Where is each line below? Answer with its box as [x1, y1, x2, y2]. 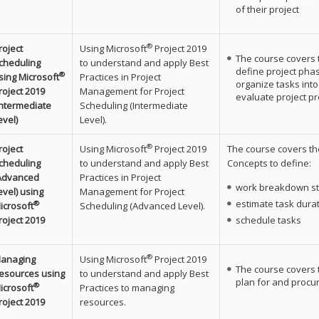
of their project [235, 2, 299, 16]
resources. [79, 295, 126, 308]
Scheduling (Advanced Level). [79, 199, 205, 212]
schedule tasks [235, 213, 301, 226]
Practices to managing [79, 281, 174, 294]
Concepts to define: [226, 156, 311, 169]
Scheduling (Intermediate [79, 98, 188, 112]
